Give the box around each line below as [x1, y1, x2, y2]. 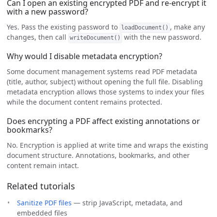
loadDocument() [121, 24, 169, 31]
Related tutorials [7, 180, 75, 192]
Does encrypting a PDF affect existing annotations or [7, 115, 200, 126]
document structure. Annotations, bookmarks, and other [7, 151, 190, 160]
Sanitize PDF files [17, 198, 72, 208]
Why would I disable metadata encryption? [7, 50, 162, 62]
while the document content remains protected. [7, 97, 162, 107]
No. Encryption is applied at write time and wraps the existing [7, 140, 208, 150]
